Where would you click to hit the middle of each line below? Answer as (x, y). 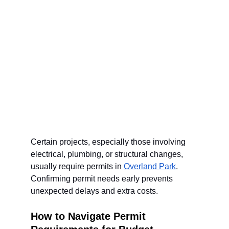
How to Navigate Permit (90, 216)
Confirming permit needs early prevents (103, 179)
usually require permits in (77, 166)
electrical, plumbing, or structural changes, (108, 154)
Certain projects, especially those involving (109, 142)
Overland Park (150, 166)
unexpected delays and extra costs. (94, 191)
